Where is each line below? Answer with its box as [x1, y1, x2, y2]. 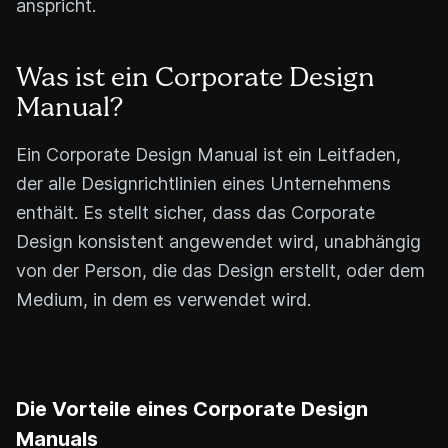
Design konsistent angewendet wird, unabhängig [16, 230, 421, 252]
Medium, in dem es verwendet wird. [16, 288, 311, 310]
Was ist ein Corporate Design [16, 60, 375, 96]
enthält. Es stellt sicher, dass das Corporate [16, 201, 375, 223]
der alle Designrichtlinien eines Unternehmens [16, 172, 391, 194]
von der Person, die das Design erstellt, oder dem [16, 259, 425, 281]
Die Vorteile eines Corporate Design [16, 396, 368, 421]
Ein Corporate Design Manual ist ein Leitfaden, [16, 143, 401, 165]
